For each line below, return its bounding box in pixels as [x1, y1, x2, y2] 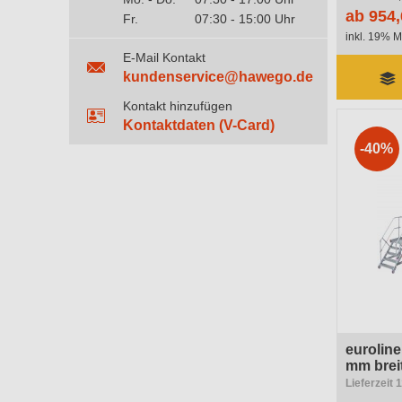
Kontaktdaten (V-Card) [123, 118, 275, 133]
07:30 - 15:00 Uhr [195, 12, 295, 26]
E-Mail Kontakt [123, 50, 205, 65]
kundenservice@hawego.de [123, 69, 313, 84]
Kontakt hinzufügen [123, 99, 232, 113]
